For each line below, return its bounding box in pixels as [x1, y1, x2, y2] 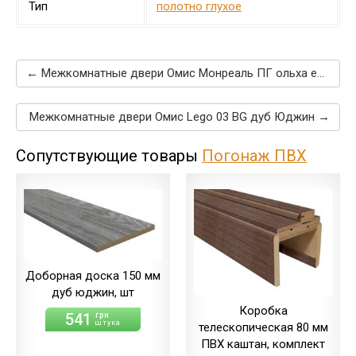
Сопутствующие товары [16, 146, 202, 166]
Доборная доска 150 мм [25, 269, 161, 284]
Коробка [238, 303, 288, 318]
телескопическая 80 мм [198, 319, 328, 335]
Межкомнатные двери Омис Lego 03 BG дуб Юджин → [29, 110, 330, 125]
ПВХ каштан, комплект [201, 336, 325, 351]
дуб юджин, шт [52, 285, 134, 300]
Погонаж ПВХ [202, 146, 307, 166]
